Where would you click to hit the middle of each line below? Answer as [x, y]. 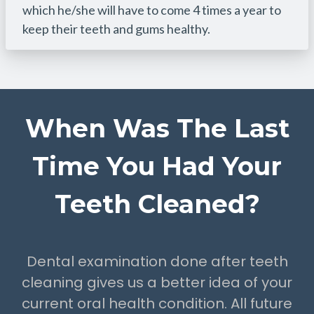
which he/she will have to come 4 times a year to [152, 9]
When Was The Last [157, 128]
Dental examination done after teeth [157, 261]
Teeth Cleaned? [157, 204]
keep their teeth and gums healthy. [117, 28]
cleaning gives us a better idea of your [157, 282]
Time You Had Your [157, 166]
